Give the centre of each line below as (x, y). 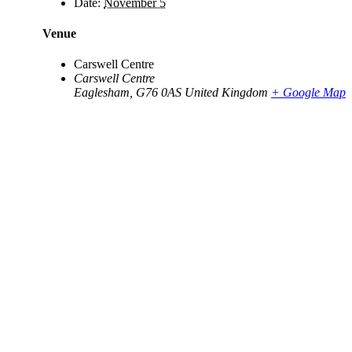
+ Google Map (308, 93)
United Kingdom (226, 93)
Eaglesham (102, 93)
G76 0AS (159, 93)
